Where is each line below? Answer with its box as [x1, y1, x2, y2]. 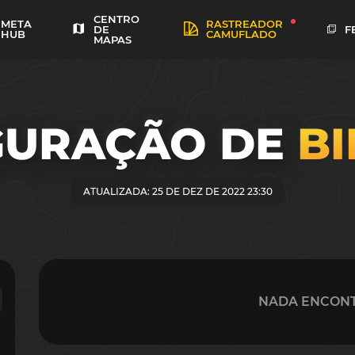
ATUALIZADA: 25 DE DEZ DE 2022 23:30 [82, 185, 273, 197]
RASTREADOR [205, 17, 283, 30]
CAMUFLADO [205, 28, 277, 40]
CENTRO [93, 13, 139, 25]
